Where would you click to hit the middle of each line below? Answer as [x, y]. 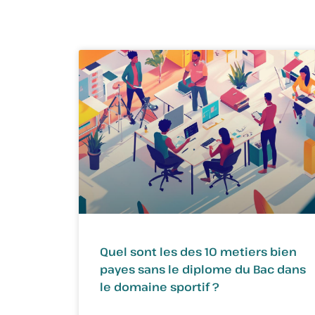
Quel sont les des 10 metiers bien [198, 251]
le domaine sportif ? [160, 287]
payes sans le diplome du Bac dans [203, 269]
